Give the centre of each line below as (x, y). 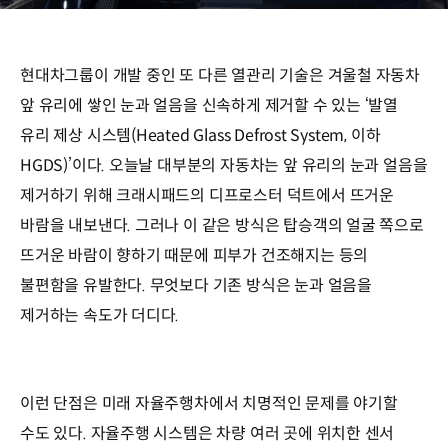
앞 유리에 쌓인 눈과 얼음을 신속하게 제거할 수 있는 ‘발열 (209, 106)
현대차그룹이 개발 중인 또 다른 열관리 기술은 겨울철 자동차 (220, 76)
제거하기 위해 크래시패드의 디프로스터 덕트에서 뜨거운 (207, 196)
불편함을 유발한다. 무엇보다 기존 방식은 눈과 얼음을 (196, 286)
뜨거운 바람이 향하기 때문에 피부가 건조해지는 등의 (194, 256)
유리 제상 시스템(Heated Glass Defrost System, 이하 (200, 136)
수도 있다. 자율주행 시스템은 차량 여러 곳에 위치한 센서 (207, 434)
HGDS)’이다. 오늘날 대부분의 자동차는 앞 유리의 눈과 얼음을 (224, 166)
